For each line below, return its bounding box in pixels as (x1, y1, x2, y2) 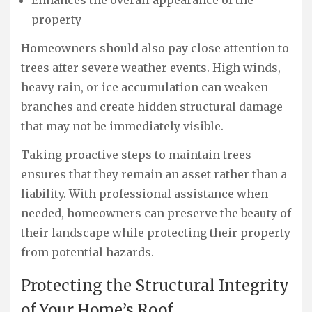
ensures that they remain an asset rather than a (21, 166, 287, 181)
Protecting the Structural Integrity (21, 276, 289, 296)
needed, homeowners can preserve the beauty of (21, 205, 291, 220)
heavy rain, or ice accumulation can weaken (21, 79, 268, 94)
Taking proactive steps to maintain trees (21, 147, 251, 162)
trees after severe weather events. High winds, (21, 60, 281, 75)
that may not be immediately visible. (21, 118, 224, 133)
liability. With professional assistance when (21, 186, 268, 201)
